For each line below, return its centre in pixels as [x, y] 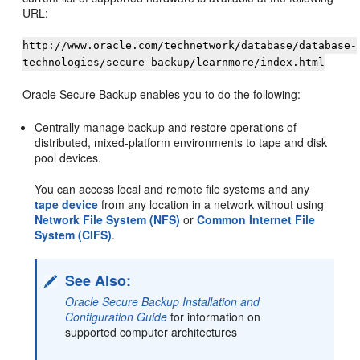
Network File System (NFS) [108, 219]
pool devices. [68, 157]
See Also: [98, 280]
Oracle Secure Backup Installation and [163, 301]
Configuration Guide [117, 317]
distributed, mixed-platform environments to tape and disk [181, 142]
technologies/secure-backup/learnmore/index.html [174, 62]
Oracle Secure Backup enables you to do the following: [162, 94]
